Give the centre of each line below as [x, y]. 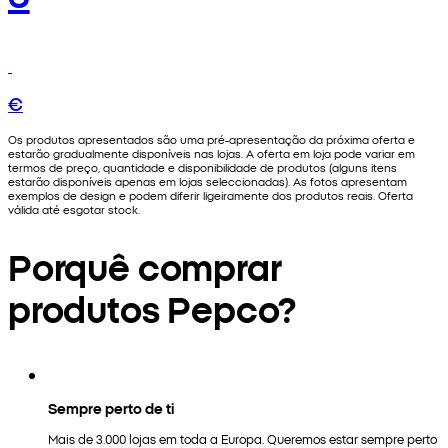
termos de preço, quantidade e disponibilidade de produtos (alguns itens [202, 166]
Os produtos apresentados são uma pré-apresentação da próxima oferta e [211, 138]
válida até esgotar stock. [74, 208]
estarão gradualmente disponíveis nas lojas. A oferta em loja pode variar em [211, 152]
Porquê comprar [145, 265]
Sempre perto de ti [111, 407]
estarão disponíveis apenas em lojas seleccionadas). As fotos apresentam [207, 180]
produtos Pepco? [152, 307]
